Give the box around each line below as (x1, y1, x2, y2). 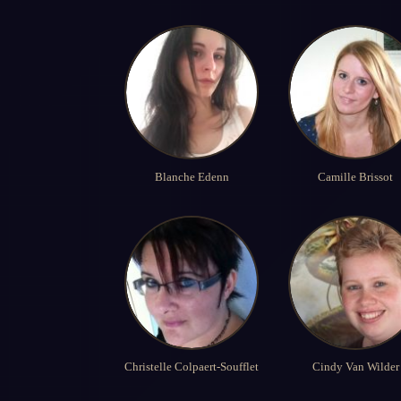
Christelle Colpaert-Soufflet (124, 360, 259, 374)
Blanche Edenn (154, 169, 229, 183)
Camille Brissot (318, 169, 394, 183)
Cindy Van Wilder (311, 360, 399, 374)
